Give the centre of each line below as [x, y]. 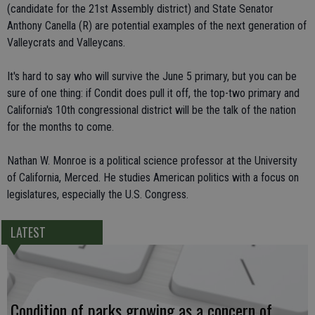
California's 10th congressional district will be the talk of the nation [152, 110]
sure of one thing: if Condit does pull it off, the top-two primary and [153, 93]
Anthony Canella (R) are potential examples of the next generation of [157, 26]
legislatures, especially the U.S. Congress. [98, 194]
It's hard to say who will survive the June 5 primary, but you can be [152, 76]
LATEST [28, 232]
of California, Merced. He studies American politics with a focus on [153, 178]
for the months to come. [60, 127]
